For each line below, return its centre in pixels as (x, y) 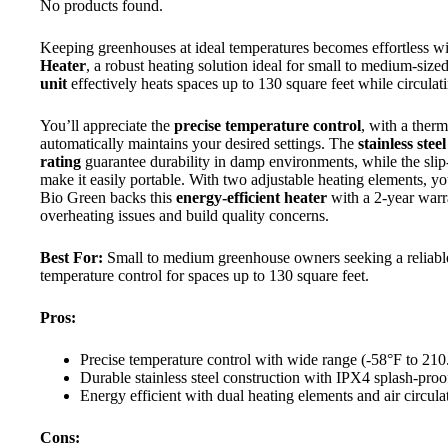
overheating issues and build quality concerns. (184, 215)
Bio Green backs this (108, 197)
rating (60, 161)
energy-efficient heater (251, 197)
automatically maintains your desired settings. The (199, 143)
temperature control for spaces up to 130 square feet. (204, 275)
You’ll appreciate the (107, 125)
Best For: (71, 257)
